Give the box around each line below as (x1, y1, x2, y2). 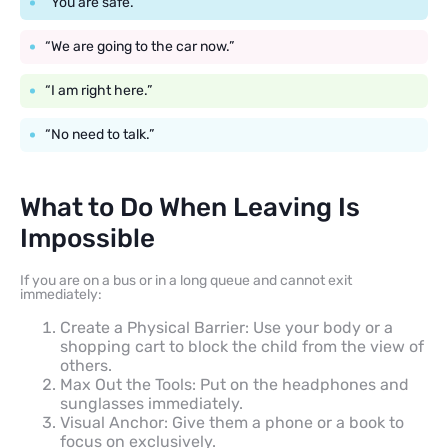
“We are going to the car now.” (45, 37, 234, 55)
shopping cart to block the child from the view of (60, 336, 424, 356)
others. (60, 355, 112, 375)
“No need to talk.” (45, 125, 154, 143)
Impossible (20, 222, 155, 254)
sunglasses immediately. (60, 393, 243, 413)
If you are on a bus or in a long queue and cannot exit (20, 271, 352, 289)
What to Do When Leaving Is (20, 191, 360, 223)
